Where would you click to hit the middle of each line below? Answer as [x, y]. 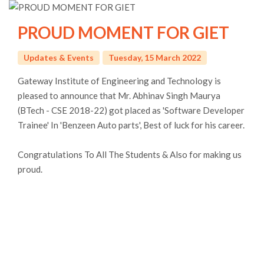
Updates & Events [59, 43]
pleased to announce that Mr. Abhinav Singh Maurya [119, 81]
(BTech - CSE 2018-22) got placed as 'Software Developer [131, 96]
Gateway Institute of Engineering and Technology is [119, 66]
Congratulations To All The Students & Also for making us [130, 140]
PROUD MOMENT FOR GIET [123, 18]
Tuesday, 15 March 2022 [155, 43]
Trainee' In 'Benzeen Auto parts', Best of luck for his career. [131, 110]
